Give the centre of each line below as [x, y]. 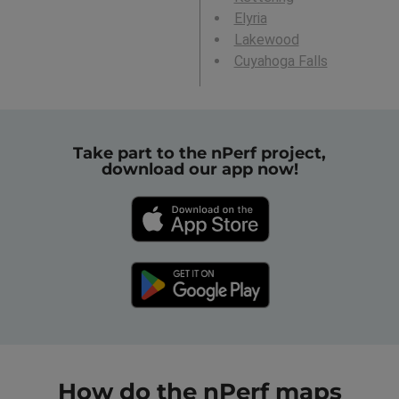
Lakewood [266, 40]
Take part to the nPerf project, [199, 153]
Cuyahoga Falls [281, 61]
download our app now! [199, 169]
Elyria [250, 19]
